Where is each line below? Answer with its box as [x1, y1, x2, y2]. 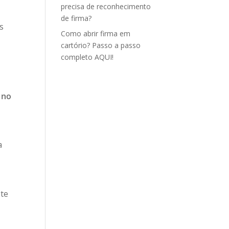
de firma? [61, 13, 92, 23]
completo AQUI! [61, 52, 114, 62]
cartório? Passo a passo [61, 40, 141, 50]
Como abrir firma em [61, 29, 131, 38]
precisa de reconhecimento [61, 2, 151, 11]
